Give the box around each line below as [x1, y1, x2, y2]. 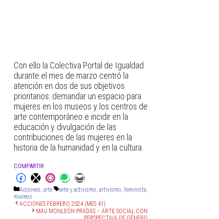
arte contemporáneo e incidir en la [14, 111, 128, 122]
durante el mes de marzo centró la [14, 70, 129, 81]
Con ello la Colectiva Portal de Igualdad [14, 60, 144, 71]
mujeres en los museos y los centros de [14, 101, 148, 112]
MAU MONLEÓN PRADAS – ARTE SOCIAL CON [36, 207, 148, 215]
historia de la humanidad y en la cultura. [14, 142, 144, 153]
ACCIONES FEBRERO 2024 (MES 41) [20, 200, 106, 207]
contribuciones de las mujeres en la [14, 132, 132, 143]
